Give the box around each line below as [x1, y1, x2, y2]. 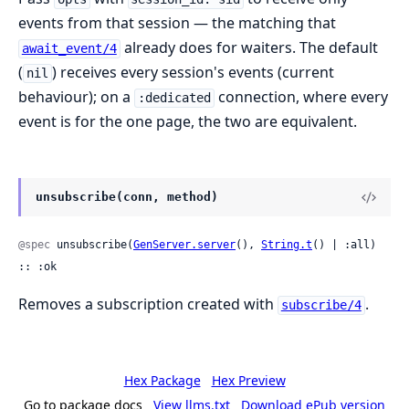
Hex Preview [211, 372, 286, 390]
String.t [261, 238, 312, 252]
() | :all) [312, 238, 376, 252]
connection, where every [214, 87, 388, 108]
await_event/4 [21, 41, 117, 57]
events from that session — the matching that [18, 13, 336, 34]
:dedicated [137, 90, 211, 106]
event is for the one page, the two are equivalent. [18, 111, 357, 132]
